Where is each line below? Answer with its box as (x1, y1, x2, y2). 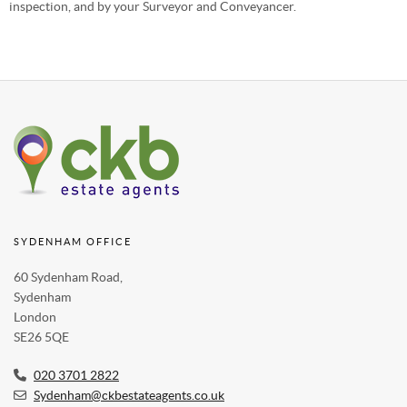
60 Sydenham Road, (14, 270, 123, 285)
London (14, 310, 56, 325)
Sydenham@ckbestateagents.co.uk (34, 388, 224, 403)
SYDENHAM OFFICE (14, 236, 132, 248)
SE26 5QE (14, 330, 69, 345)
